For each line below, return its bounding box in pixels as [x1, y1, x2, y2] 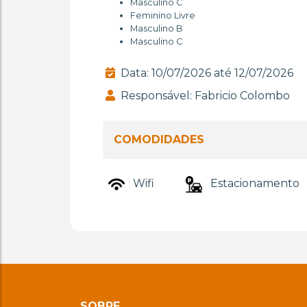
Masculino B [130, 23, 183, 34]
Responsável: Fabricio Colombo [118, 89, 290, 102]
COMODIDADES [114, 133, 204, 146]
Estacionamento [208, 177, 299, 190]
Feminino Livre [130, 10, 195, 21]
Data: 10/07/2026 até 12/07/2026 [118, 66, 293, 79]
